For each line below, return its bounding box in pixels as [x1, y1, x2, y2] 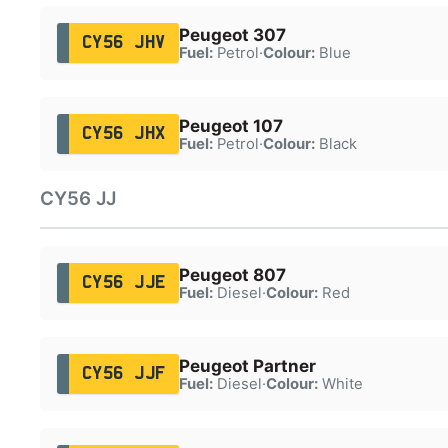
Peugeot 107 [178, 115, 283, 136]
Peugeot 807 [178, 264, 286, 285]
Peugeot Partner [178, 355, 316, 376]
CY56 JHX [81, 125, 166, 142]
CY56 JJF [81, 365, 166, 382]
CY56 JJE [81, 274, 166, 291]
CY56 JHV [81, 34, 166, 51]
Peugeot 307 [178, 24, 286, 45]
